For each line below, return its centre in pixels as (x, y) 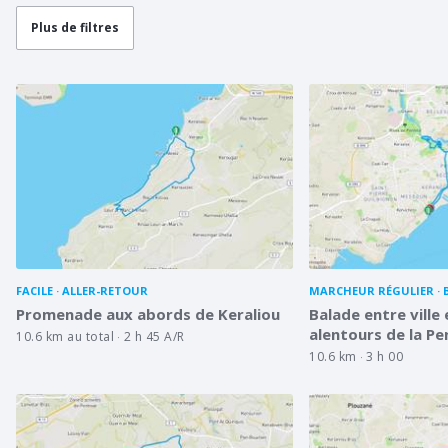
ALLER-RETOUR (105, 290)
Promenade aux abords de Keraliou (148, 313)
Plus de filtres (75, 27)
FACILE (34, 290)
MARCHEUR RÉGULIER (372, 290)
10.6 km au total (65, 336)
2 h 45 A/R (154, 336)
